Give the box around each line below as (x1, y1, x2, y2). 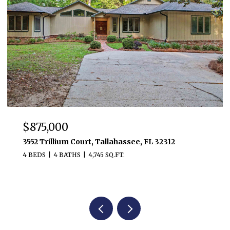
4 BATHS (53, 150, 81, 159)
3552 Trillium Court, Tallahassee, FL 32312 (23, 137, 175, 146)
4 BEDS (23, 150, 46, 159)
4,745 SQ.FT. (88, 150, 125, 159)
